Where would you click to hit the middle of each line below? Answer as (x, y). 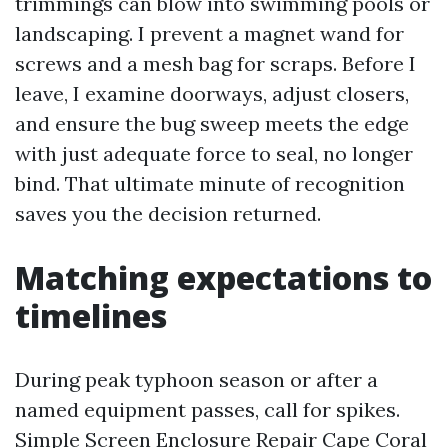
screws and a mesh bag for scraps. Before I (215, 63)
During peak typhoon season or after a (196, 379)
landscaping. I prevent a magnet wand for (209, 33)
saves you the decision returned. (168, 213)
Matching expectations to (223, 277)
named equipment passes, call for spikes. (207, 409)
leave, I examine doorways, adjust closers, (212, 93)
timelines (91, 315)
